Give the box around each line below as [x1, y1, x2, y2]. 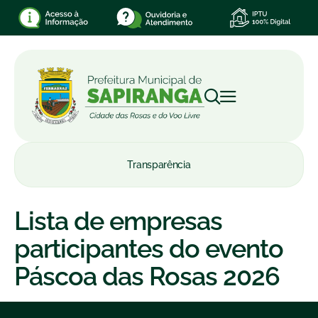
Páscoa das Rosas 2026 [14, 261, 280, 291]
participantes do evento [14, 234, 283, 263]
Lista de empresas [14, 206, 222, 236]
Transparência [127, 159, 191, 170]
